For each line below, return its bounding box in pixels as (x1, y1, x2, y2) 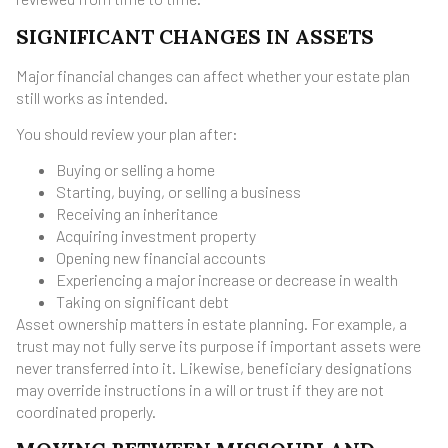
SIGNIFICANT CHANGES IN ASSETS (16, 23, 374, 49)
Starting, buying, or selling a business (56, 182, 301, 202)
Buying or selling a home (56, 160, 215, 180)
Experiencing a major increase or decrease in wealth (56, 270, 398, 290)
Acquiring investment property (56, 226, 256, 246)
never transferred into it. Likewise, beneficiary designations (16, 358, 412, 378)
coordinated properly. (16, 402, 156, 422)
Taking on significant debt (56, 292, 229, 312)
